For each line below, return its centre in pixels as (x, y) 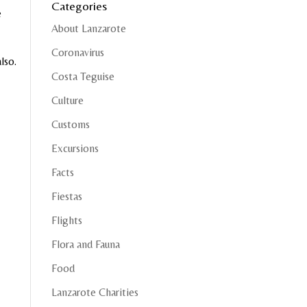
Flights (66, 220)
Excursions (75, 148)
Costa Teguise (83, 76)
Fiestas (66, 196)
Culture (67, 100)
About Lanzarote (88, 28)
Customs (70, 124)
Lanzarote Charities (95, 292)
